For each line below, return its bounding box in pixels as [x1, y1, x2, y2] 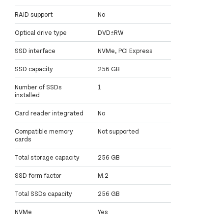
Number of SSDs [15, 83, 62, 91]
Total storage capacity [15, 153, 80, 162]
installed [15, 91, 40, 99]
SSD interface [15, 47, 55, 55]
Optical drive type [15, 28, 67, 37]
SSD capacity [15, 65, 53, 73]
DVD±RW [98, 28, 124, 37]
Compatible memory [15, 127, 73, 136]
